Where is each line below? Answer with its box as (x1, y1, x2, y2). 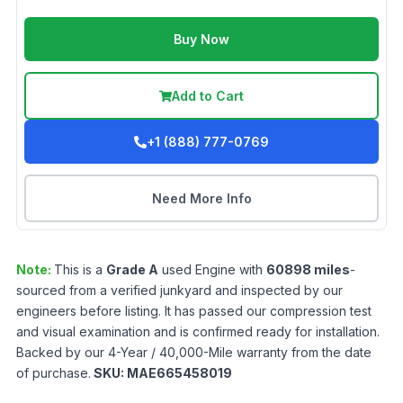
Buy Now (174, 31, 229, 47)
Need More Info (151, 191, 252, 206)
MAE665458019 (127, 365, 232, 381)
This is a (54, 262, 106, 277)
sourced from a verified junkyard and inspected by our (16, 282, 343, 298)
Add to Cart (172, 88, 244, 103)
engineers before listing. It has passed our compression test (16, 303, 372, 318)
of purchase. (16, 365, 91, 381)
